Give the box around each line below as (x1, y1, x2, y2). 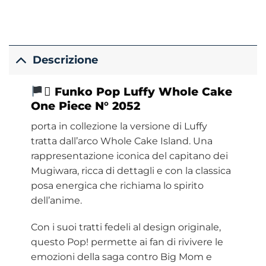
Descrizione (33, 53, 99, 66)
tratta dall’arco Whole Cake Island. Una (30, 135, 213, 147)
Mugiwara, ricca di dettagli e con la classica (30, 164, 231, 176)
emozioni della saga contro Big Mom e (30, 251, 212, 263)
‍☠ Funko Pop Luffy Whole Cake (43, 84, 232, 99)
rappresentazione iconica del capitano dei (30, 150, 228, 161)
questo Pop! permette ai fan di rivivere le (30, 236, 223, 248)
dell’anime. (30, 194, 82, 206)
